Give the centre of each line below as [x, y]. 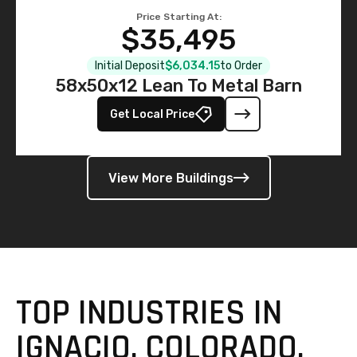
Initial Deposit [130, 66]
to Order [241, 66]
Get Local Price [152, 114]
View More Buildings [171, 178]
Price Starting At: [178, 17]
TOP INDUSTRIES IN [149, 313]
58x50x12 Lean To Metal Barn [178, 86]
